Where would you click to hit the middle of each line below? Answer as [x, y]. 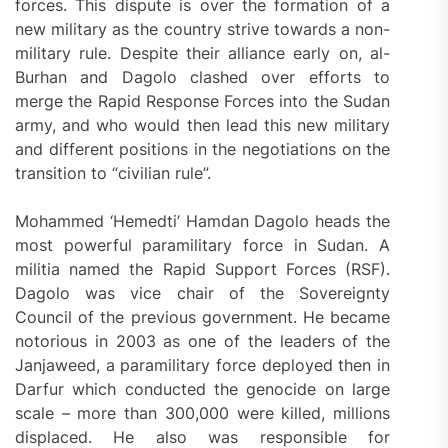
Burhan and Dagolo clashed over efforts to [203, 76]
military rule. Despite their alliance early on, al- [203, 52]
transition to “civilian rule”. [113, 172]
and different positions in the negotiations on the [203, 148]
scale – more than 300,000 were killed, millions [203, 412]
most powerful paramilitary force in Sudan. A [203, 244]
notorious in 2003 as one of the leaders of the [203, 340]
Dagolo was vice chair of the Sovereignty [203, 292]
